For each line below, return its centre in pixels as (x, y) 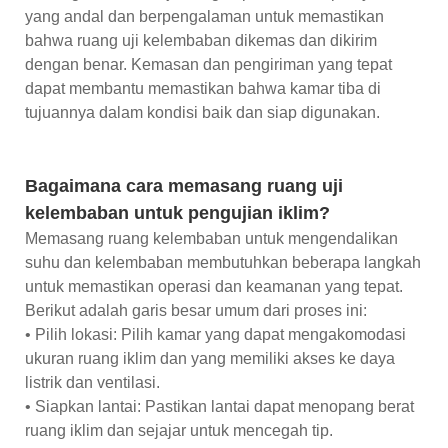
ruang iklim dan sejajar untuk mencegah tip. (179, 430)
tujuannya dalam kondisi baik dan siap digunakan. (202, 112)
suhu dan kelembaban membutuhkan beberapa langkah (223, 262)
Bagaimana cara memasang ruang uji (184, 185)
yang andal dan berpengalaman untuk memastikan (204, 16)
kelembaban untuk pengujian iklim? (177, 212)
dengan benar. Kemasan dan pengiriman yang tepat (208, 64)
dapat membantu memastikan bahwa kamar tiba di (203, 88)
